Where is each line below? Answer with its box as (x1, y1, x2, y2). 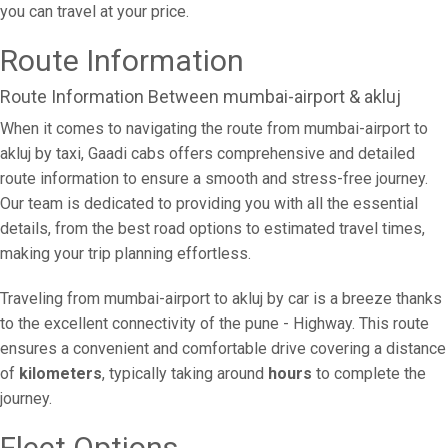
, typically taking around (102, 364, 268, 383)
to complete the (312, 364, 426, 383)
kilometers (19, 364, 102, 383)
